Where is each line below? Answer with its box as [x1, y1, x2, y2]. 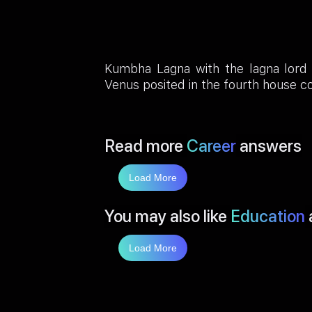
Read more [104, 136, 187, 157]
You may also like [104, 206, 231, 227]
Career [187, 136, 237, 157]
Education [231, 206, 306, 227]
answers [236, 136, 302, 157]
